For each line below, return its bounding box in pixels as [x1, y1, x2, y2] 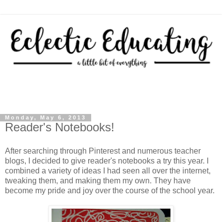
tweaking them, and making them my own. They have [5, 176, 191, 185]
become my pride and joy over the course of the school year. [5, 186, 215, 195]
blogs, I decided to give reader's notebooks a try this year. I [5, 157, 209, 166]
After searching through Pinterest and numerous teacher [5, 147, 201, 156]
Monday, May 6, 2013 [5, 114, 86, 121]
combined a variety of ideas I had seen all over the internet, [5, 166, 211, 175]
